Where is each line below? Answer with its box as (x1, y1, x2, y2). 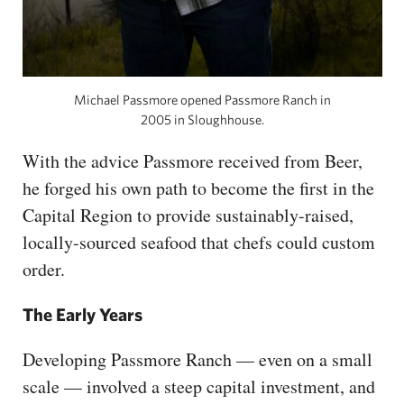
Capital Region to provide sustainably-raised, (23, 203, 353, 228)
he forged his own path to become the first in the (23, 176, 374, 201)
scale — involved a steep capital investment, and (23, 374, 375, 399)
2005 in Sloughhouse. (141, 112, 264, 128)
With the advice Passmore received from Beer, (23, 149, 363, 174)
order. (23, 257, 65, 282)
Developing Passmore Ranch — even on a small (23, 347, 372, 372)
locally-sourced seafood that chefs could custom (23, 230, 375, 255)
